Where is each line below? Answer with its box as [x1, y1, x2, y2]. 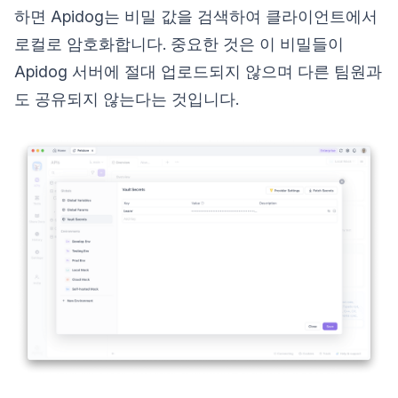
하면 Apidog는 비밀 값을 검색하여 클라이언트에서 [14, 6, 378, 26]
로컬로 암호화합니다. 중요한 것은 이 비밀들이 [14, 34, 344, 53]
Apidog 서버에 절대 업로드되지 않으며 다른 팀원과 [14, 61, 382, 81]
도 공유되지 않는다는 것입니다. [14, 89, 239, 108]
